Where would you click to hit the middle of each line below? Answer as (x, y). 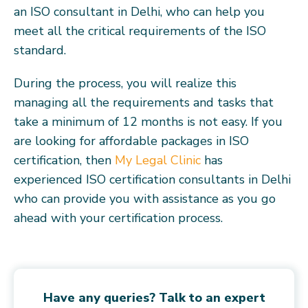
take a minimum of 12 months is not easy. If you (148, 121)
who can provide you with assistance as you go (145, 198)
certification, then (64, 160)
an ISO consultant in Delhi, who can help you (139, 11)
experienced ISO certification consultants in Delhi (152, 179)
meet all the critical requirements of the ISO (140, 31)
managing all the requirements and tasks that (144, 102)
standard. (40, 50)
